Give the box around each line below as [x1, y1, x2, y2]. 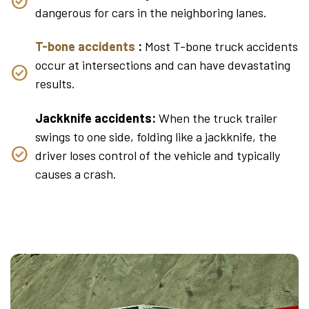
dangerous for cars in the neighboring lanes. [35, 4, 267, 20]
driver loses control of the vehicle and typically [35, 147, 280, 163]
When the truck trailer [156, 110, 277, 126]
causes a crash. [35, 166, 117, 181]
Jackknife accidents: [35, 110, 156, 126]
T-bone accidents [35, 39, 138, 54]
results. [35, 76, 75, 92]
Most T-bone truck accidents [142, 39, 298, 54]
